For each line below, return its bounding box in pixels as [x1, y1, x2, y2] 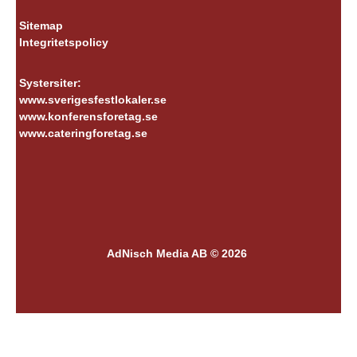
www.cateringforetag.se [18, 127, 147, 139]
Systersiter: [18, 76, 81, 89]
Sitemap [18, 19, 63, 32]
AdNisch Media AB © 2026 [106, 247, 247, 260]
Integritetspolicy [18, 36, 108, 49]
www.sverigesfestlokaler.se [18, 93, 167, 106]
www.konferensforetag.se [18, 110, 158, 123]
